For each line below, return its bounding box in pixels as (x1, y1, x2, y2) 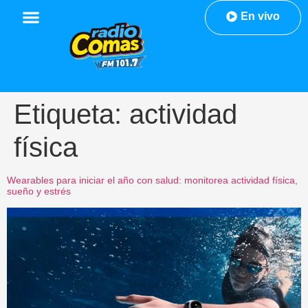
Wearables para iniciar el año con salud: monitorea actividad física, (7, 175, 298, 186)
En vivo (240, 10, 280, 22)
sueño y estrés (7, 186, 71, 197)
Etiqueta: (14, 99, 129, 130)
